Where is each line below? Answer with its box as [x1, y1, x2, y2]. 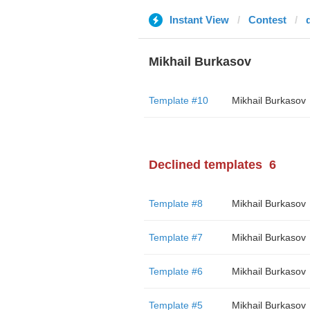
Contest [248, 14, 286, 26]
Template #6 [148, 266, 203, 277]
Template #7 [148, 232, 203, 243]
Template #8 [148, 198, 203, 209]
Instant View [169, 14, 229, 26]
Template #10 [148, 95, 208, 106]
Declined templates [148, 158, 262, 172]
